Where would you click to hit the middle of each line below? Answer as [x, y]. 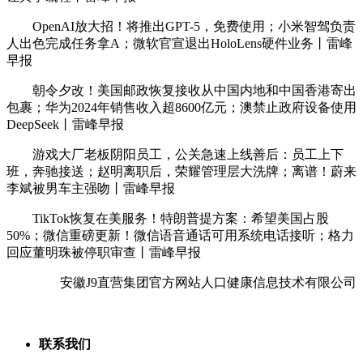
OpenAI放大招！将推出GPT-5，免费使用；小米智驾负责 [181, 26]
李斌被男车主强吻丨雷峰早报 [91, 188]
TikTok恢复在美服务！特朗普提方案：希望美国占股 [168, 218]
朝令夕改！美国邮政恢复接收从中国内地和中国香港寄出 [181, 90]
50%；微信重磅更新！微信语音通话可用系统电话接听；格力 [180, 235]
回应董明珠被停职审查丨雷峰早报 [104, 252]
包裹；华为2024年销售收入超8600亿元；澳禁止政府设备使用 [181, 107]
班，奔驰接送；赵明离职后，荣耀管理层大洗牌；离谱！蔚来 [181, 171]
